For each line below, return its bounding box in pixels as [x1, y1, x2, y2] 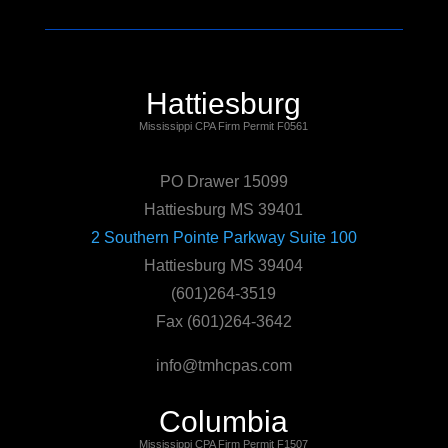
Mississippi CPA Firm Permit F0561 [139, 120, 309, 132]
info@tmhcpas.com [155, 357, 292, 374]
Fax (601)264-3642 [155, 313, 292, 330]
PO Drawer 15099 [159, 173, 288, 190]
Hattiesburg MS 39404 [144, 257, 304, 274]
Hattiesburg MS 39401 [144, 201, 304, 218]
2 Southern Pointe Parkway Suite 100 [90, 229, 357, 246]
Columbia [159, 405, 289, 438]
